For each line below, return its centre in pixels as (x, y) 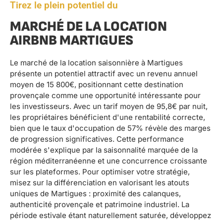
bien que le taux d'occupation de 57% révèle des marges (110, 128)
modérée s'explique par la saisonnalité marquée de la (104, 150)
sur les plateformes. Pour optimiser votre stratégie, (100, 172)
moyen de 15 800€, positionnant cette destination (97, 85)
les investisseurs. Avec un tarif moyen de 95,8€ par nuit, (109, 107)
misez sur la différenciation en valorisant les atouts (100, 183)
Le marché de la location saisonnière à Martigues (96, 63)
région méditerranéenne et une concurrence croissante (109, 161)
